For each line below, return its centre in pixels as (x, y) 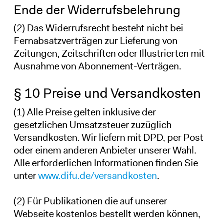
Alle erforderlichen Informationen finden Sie (106, 163)
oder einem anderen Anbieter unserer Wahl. (105, 150)
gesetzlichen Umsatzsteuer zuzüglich (92, 124)
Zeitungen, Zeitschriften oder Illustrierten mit (109, 53)
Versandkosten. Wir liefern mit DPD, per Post (108, 137)
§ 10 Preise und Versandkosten (107, 93)
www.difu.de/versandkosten (97, 175)
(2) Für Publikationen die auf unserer (90, 201)
